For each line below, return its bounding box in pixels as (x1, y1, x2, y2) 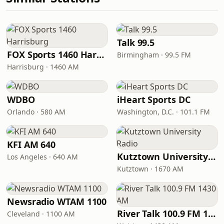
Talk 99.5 (117, 36, 155, 48)
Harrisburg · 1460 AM (7, 62, 79, 71)
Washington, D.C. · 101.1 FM (117, 107, 210, 116)
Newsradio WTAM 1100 (7, 195, 107, 207)
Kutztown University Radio (208, 150, 216, 162)
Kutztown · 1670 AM (117, 164, 183, 173)
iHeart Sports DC (117, 93, 190, 105)
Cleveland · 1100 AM (7, 209, 75, 218)
